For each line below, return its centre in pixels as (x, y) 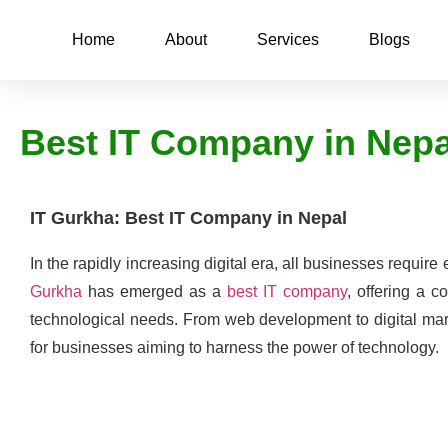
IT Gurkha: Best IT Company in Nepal (188, 218)
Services (288, 39)
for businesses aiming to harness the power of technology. (234, 347)
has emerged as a (154, 291)
